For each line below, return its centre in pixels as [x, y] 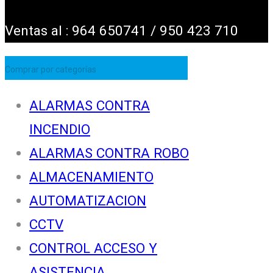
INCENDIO [60, 129]
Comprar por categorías [51, 70]
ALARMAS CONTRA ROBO [109, 153]
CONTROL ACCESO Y [93, 248]
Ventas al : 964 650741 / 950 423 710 [122, 30]
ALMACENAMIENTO [91, 176]
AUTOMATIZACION [88, 200]
